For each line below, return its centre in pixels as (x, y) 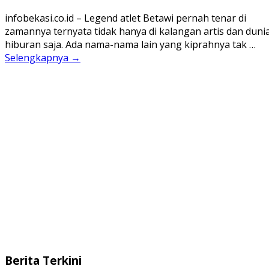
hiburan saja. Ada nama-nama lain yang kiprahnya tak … (130, 44)
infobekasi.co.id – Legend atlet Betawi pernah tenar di (125, 18)
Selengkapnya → (43, 57)
